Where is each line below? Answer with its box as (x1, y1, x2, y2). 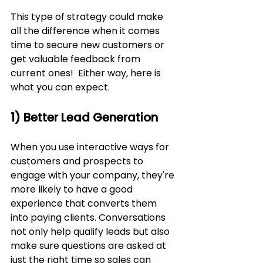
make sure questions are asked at (11, 239, 168, 253)
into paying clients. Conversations (11, 211, 168, 225)
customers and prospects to (11, 154, 146, 168)
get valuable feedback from (11, 52, 143, 66)
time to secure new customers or (11, 38, 167, 52)
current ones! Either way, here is (11, 66, 163, 80)
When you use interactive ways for (11, 140, 171, 154)
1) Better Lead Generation (11, 109, 158, 126)
